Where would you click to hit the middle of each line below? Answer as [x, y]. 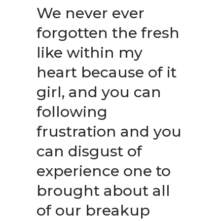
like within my [90, 53]
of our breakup [93, 210]
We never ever [91, 13]
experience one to [104, 171]
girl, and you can [99, 92]
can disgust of [89, 151]
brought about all [103, 191]
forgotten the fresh [108, 33]
